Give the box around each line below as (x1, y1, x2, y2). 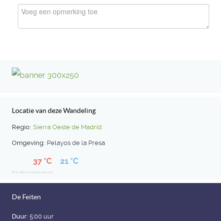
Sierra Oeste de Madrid (33, 123, 102, 131)
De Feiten (11, 192, 41, 201)
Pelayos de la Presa (46, 139, 105, 147)
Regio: (11, 123, 31, 131)
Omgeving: (11, 139, 45, 147)
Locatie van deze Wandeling (11, 107, 96, 115)
